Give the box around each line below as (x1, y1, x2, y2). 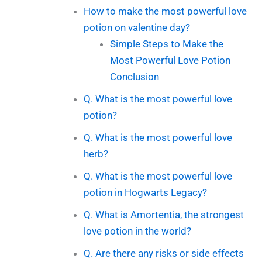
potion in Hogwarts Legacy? (83, 186, 207, 198)
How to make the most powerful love (83, 5, 247, 17)
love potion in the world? (83, 225, 191, 237)
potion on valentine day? (83, 21, 190, 33)
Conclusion (110, 70, 160, 82)
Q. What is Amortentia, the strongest (83, 208, 244, 220)
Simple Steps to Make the (110, 37, 224, 50)
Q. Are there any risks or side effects (83, 247, 244, 259)
